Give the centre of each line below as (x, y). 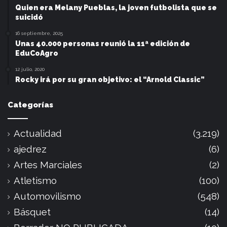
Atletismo (35, 181)
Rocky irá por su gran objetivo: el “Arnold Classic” (110, 80)
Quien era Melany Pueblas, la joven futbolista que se (116, 8)
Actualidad (38, 134)
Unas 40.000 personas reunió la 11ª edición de (103, 44)
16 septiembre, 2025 (39, 33)
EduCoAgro (37, 53)
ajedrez (30, 149)
